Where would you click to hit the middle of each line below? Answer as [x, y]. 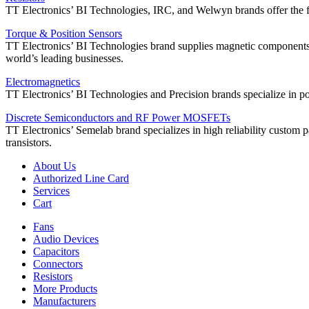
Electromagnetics [43, 81]
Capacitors [56, 251]
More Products [65, 288]
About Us [54, 166]
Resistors [53, 276]
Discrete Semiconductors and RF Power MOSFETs [118, 117]
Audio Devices [66, 239]
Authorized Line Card [81, 178]
